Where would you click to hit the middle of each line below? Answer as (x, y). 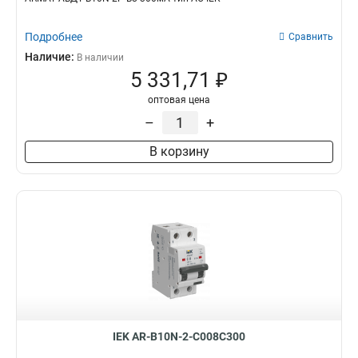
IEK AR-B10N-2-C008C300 (179, 336)
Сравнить (311, 37)
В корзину (179, 151)
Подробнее (54, 37)
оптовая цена (179, 100)
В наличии (100, 58)
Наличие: (51, 57)
